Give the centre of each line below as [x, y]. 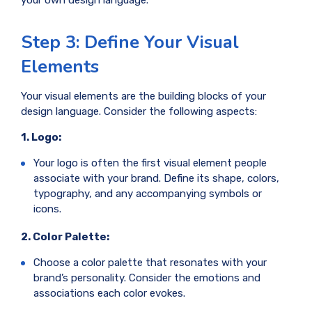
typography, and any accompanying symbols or [148, 193]
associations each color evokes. [109, 293]
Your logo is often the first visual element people [150, 163]
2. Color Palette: [65, 236]
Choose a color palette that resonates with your [150, 262]
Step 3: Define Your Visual [130, 42]
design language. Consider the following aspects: [139, 111]
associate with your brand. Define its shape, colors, [156, 178]
